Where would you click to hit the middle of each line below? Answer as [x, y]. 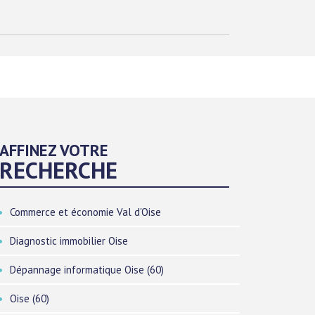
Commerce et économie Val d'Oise [86, 212]
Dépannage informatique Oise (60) [87, 270]
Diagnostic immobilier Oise [69, 241]
